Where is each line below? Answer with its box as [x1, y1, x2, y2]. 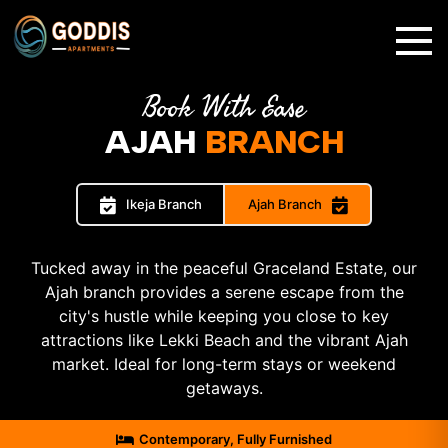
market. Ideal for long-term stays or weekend [52, 354, 396, 374]
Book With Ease [143, 89, 305, 128]
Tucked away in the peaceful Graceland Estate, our [31, 258, 417, 278]
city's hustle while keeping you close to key [59, 306, 389, 326]
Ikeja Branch [125, 196, 202, 212]
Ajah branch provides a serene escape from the [44, 282, 404, 302]
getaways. [185, 378, 263, 398]
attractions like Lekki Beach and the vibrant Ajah [40, 330, 408, 350]
